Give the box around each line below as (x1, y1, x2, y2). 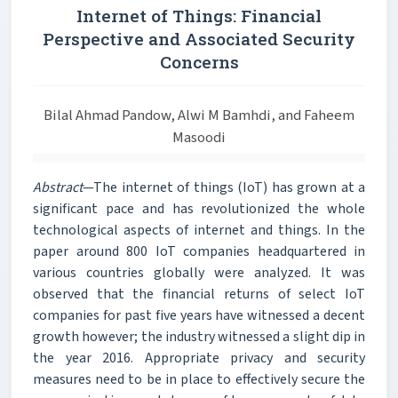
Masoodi (172, 126, 226, 148)
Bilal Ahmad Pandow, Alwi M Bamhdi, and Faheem (44, 104, 354, 126)
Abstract (33, 177, 83, 197)
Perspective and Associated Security (43, 27, 355, 50)
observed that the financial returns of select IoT (33, 283, 365, 304)
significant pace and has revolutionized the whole (33, 198, 365, 219)
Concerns (159, 50, 239, 73)
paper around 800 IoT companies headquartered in (33, 241, 365, 261)
